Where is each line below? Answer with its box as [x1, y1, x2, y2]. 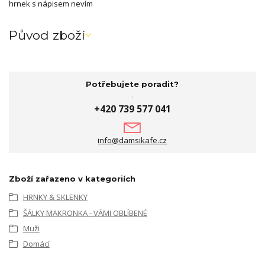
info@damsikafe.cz [98, 135, 167, 146]
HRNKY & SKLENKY [22, 192, 88, 203]
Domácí [22, 238, 50, 250]
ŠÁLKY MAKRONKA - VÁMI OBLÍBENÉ [22, 207, 147, 218]
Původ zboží [9, 28, 85, 43]
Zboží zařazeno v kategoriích [9, 174, 135, 184]
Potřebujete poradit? [86, 79, 179, 89]
